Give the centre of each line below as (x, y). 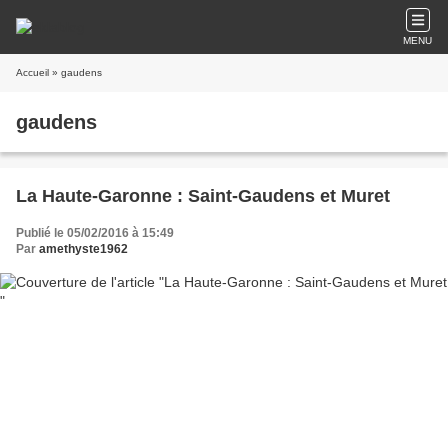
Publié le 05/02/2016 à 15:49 (95, 233)
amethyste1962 (83, 249)
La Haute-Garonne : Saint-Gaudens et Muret (203, 196)
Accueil (32, 72)
